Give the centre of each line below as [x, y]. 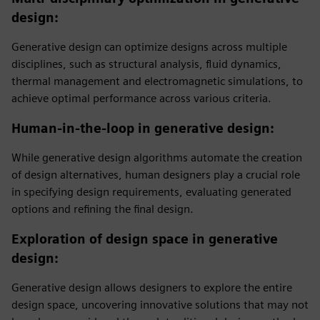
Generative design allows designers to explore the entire [152, 287]
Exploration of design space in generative [145, 239]
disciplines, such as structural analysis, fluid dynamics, [146, 64]
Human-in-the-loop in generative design [141, 128]
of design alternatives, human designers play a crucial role [156, 175]
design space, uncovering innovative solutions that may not [160, 305]
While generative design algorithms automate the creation [157, 157]
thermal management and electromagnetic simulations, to [157, 81]
